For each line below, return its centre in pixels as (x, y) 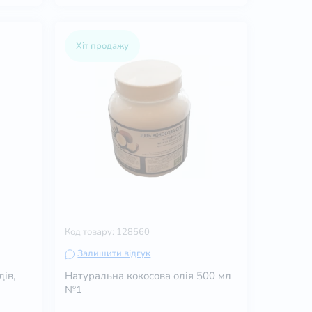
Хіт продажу (103, 46)
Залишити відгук (114, 254)
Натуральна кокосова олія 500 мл (148, 276)
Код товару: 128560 (108, 232)
